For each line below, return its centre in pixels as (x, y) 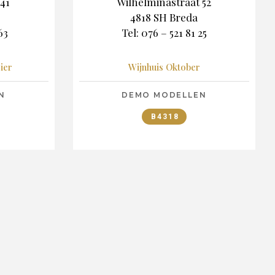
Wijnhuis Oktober (164, 67)
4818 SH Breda (164, 17)
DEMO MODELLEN (164, 95)
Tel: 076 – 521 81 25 (164, 32)
